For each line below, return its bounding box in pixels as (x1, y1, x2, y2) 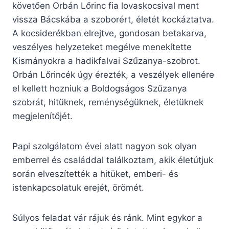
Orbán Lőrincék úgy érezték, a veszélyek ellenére (12, 70, 214, 80)
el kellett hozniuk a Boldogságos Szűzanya (12, 83, 187, 94)
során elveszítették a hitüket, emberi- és (12, 169, 178, 179)
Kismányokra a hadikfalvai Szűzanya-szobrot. (12, 56, 200, 66)
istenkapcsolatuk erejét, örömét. (12, 182, 144, 193)
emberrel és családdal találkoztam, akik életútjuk (12, 155, 213, 166)
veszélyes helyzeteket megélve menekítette (12, 42, 192, 53)
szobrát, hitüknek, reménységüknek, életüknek (12, 97, 203, 108)
